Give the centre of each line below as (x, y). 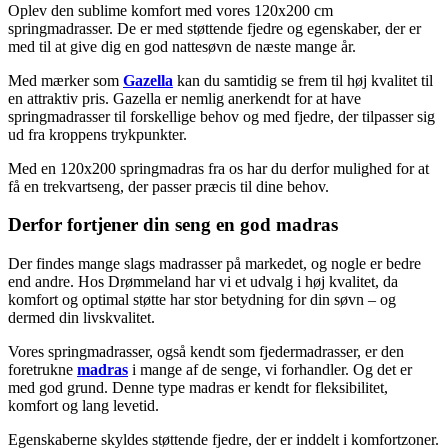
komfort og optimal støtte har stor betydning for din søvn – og (202, 300)
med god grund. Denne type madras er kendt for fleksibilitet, (198, 388)
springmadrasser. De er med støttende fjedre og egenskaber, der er (214, 28)
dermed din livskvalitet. (81, 318)
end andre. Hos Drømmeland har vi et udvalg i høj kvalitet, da (203, 282)
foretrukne (42, 370)
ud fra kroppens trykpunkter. (97, 134)
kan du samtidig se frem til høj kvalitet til (303, 80)
